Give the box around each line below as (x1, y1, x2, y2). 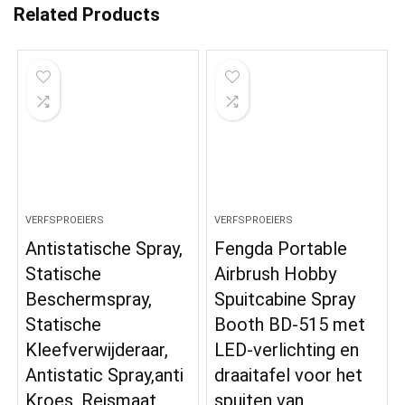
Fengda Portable (214, 238, 348, 260)
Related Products (14, 4, 160, 26)
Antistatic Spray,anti (25, 364, 184, 387)
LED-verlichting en (214, 339, 360, 362)
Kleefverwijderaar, (25, 339, 169, 362)
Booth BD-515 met (214, 314, 366, 336)
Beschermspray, (25, 288, 153, 311)
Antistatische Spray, (25, 238, 184, 260)
